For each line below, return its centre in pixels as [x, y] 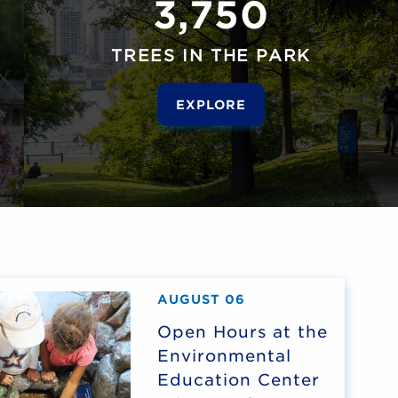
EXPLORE [211, 103]
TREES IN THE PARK [211, 55]
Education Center [239, 379]
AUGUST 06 [201, 299]
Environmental [224, 355]
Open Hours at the [243, 331]
